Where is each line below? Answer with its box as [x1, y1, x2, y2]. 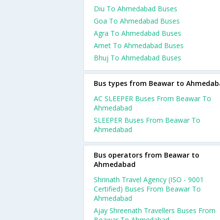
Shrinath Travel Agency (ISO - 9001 [94, 175, 204, 184]
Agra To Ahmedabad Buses [94, 28, 181, 38]
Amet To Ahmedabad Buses [94, 41, 184, 50]
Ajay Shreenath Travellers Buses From [94, 206, 216, 215]
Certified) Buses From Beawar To [94, 184, 201, 193]
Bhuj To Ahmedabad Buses [94, 53, 181, 62]
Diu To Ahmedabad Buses [94, 4, 177, 13]
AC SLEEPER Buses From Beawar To [94, 94, 211, 103]
